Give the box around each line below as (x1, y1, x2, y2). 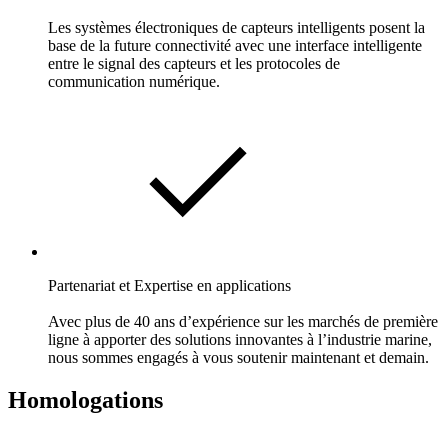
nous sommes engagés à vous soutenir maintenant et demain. (48, 348, 429, 366)
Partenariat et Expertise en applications (48, 276, 291, 294)
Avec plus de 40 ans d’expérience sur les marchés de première (48, 312, 438, 330)
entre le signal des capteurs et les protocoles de (48, 54, 340, 72)
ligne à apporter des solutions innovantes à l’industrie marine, (48, 330, 432, 348)
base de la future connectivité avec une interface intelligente (48, 36, 422, 54)
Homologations (8, 386, 163, 413)
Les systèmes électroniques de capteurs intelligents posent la (48, 18, 425, 36)
